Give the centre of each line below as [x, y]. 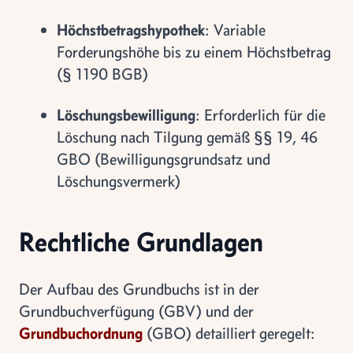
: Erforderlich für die [260, 115]
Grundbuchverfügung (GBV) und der [136, 311]
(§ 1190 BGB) [102, 74]
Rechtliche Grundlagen [141, 242]
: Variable [235, 30]
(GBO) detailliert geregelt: [229, 333]
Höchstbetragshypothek [131, 30]
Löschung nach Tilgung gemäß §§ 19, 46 [187, 137]
